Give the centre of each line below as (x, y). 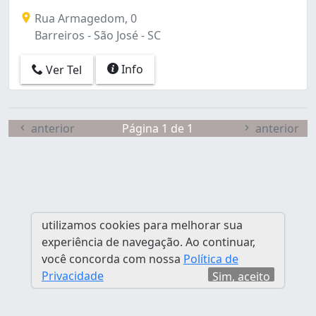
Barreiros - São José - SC (96, 35)
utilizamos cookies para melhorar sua (142, 225)
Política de (211, 259)
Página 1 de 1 (158, 128)
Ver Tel (62, 70)
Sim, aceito (242, 276)
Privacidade (72, 276)
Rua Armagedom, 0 (84, 18)
